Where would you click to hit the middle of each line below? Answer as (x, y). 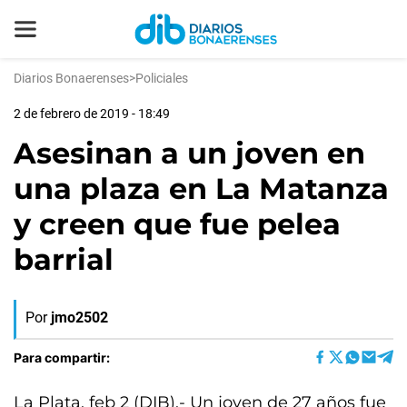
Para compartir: (62, 357)
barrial (64, 259)
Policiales (162, 78)
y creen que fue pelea (177, 224)
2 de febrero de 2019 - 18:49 (92, 114)
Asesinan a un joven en (189, 153)
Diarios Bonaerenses (71, 78)
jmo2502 (79, 318)
